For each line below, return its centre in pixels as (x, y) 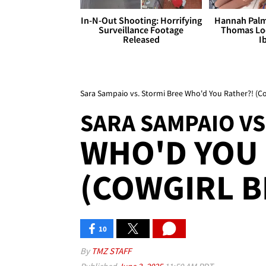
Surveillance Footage (141, 30)
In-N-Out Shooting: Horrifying (141, 20)
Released (141, 39)
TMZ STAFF (111, 251)
